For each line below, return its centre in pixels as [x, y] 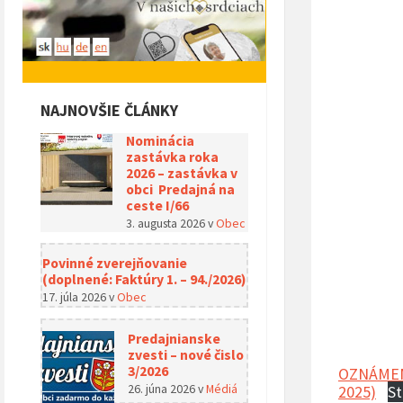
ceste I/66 [157, 205]
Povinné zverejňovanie [115, 263]
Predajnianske [174, 338]
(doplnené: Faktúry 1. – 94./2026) [144, 279]
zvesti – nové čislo [186, 354]
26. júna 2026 [163, 388]
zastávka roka [172, 157]
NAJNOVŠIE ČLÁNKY [109, 110]
